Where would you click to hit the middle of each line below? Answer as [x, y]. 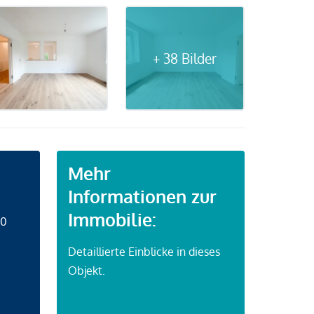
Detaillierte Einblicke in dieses [144, 252]
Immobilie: [112, 220]
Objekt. [86, 271]
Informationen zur [142, 197]
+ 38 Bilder [185, 59]
